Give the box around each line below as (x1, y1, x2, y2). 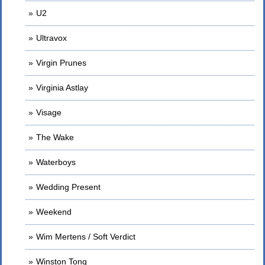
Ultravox (36, 33, 67, 43)
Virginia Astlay (36, 83, 88, 92)
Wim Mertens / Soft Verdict (36, 232, 135, 241)
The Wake (36, 132, 74, 142)
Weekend (36, 207, 72, 216)
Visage (36, 108, 62, 117)
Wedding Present (36, 182, 101, 192)
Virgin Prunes (36, 58, 86, 67)
